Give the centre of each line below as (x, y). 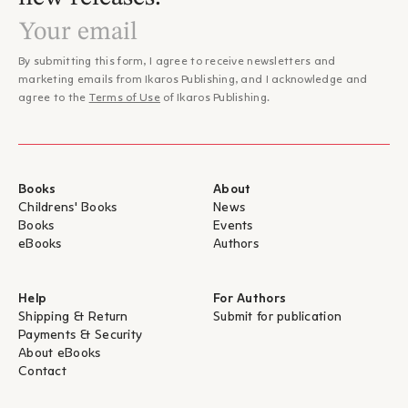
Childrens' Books (68, 208)
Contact (42, 372)
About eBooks (60, 354)
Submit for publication (278, 317)
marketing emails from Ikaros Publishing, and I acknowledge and (193, 80)
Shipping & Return (73, 317)
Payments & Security (81, 336)
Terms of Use (125, 98)
